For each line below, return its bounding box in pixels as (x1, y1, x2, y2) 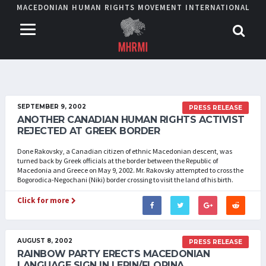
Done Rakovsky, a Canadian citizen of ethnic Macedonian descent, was (17, 147, 232, 156)
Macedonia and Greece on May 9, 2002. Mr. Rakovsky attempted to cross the (17, 166, 243, 175)
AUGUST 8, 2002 (17, 237, 72, 245)
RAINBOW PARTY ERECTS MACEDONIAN (17, 248, 210, 259)
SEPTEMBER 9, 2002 (17, 103, 86, 110)
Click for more (17, 195, 71, 205)
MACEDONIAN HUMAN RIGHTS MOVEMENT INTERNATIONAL (16, 2, 249, 12)
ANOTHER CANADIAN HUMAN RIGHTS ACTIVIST (17, 114, 245, 125)
